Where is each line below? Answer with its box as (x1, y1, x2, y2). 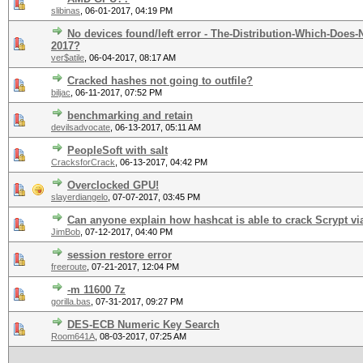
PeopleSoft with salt (67, 144, 168, 156)
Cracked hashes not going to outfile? (67, 75, 253, 87)
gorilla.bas (51, 297, 91, 306)
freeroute (51, 262, 87, 271)
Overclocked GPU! (67, 179, 159, 191)
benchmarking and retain (67, 109, 193, 122)
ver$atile (51, 53, 84, 62)
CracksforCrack (51, 157, 115, 167)
